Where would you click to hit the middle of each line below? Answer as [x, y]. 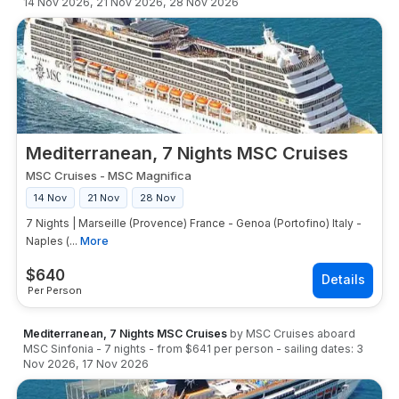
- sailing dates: [315, 349]
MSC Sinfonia [58, 349]
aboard [335, 334]
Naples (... [52, 241]
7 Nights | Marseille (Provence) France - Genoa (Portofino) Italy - [194, 223]
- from [167, 349]
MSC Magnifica [150, 175]
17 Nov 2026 [115, 364]
